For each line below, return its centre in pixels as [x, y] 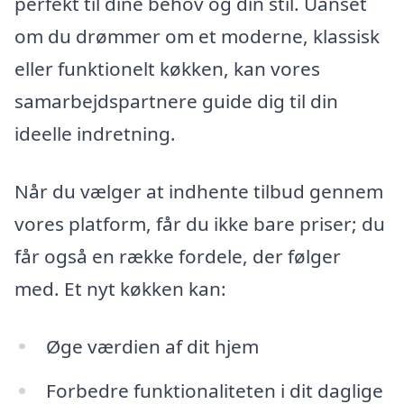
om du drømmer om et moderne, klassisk [197, 37]
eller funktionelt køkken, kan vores [167, 69]
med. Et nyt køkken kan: [120, 288]
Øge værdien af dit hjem [152, 346]
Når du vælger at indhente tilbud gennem [199, 191]
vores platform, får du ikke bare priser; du [200, 223]
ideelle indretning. [95, 134]
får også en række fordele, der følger [178, 256]
